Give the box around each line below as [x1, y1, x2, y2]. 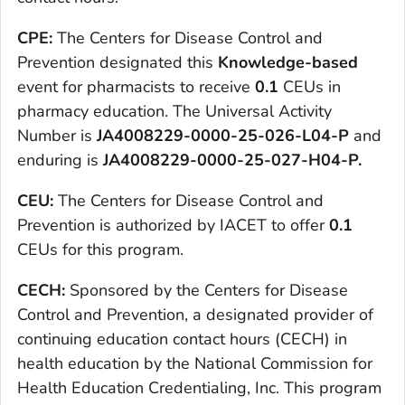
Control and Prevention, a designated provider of [17, 304, 373, 326]
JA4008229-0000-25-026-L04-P [97, 125, 353, 147]
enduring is [17, 149, 103, 172]
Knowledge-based [218, 52, 358, 74]
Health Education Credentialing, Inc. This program [17, 377, 381, 400]
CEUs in [278, 76, 341, 99]
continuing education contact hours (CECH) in [17, 328, 347, 351]
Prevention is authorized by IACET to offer [17, 214, 329, 237]
